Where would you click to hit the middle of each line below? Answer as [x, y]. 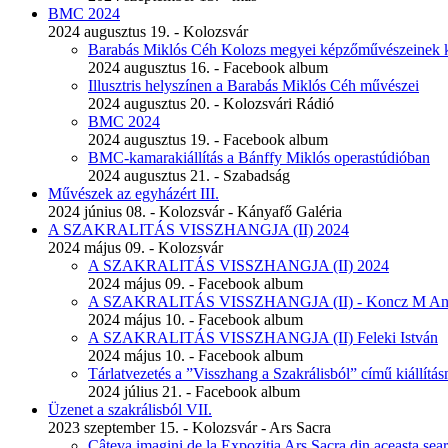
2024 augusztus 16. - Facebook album [208, 68]
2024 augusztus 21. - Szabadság [189, 176]
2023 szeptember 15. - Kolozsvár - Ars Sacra [189, 428]
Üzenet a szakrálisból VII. [130, 410]
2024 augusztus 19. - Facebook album [208, 140]
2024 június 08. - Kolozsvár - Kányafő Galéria [195, 212]
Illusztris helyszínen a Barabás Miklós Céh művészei [253, 86]
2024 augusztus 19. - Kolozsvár [148, 32]
